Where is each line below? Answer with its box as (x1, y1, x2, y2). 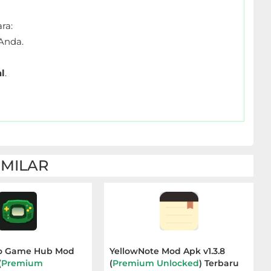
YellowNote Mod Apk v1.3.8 (109, 246, 226, 256)
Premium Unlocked (113, 258, 200, 269)
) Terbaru (199, 258, 240, 269)
